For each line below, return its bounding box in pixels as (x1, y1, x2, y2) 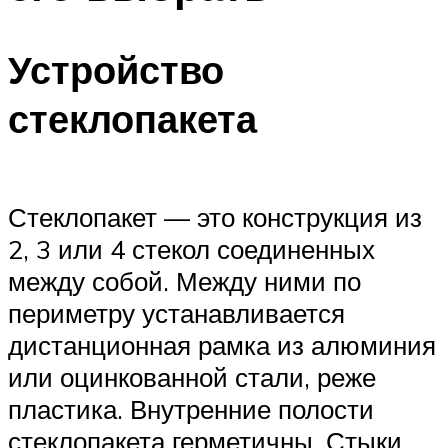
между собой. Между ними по (8, 264, 361, 297)
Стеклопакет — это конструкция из (8, 200, 422, 233)
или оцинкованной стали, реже (8, 360, 376, 393)
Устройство (8, 45, 224, 95)
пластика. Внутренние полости (8, 392, 374, 425)
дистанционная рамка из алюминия (8, 328, 436, 361)
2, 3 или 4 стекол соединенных (8, 232, 375, 265)
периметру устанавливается (8, 296, 345, 329)
